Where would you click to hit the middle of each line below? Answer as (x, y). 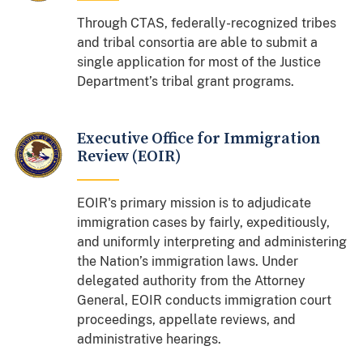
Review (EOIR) (129, 156)
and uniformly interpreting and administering (212, 241)
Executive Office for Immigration (199, 139)
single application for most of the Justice (199, 62)
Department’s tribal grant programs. (186, 81)
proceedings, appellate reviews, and (187, 319)
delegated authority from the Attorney (192, 280)
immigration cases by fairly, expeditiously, (204, 222)
